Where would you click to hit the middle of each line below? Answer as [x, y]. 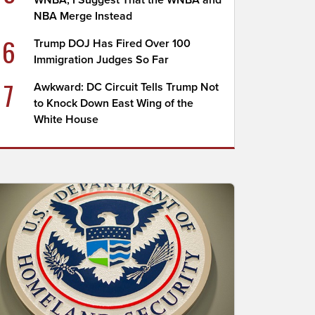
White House [66, 120]
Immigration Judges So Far [102, 60]
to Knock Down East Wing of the [114, 103]
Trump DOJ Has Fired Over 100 [112, 44]
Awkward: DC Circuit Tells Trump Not [127, 87]
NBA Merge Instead [83, 16]
